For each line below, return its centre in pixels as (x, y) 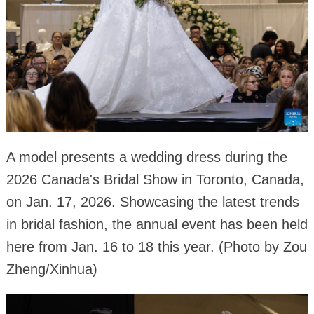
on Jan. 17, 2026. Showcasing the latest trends (152, 202)
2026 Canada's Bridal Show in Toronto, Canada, (155, 180)
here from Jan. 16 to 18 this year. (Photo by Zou (156, 247)
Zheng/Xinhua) (52, 269)
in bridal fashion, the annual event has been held (157, 225)
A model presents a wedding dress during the (146, 157)
